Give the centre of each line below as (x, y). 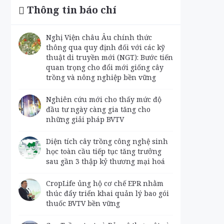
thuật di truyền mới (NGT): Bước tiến (109, 57)
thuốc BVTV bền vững (83, 203)
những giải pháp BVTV (85, 119)
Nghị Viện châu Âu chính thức (99, 37)
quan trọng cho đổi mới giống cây (104, 67)
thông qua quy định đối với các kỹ (105, 47)
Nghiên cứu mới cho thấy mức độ (103, 99)
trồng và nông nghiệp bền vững (101, 77)
